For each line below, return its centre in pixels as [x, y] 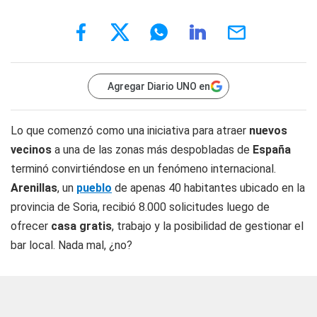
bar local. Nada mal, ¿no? [71, 245]
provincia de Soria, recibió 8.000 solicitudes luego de [140, 207]
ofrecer [31, 226]
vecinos [31, 150]
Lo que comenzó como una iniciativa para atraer [130, 131]
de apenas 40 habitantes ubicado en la [208, 188]
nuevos [268, 131]
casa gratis [81, 226]
